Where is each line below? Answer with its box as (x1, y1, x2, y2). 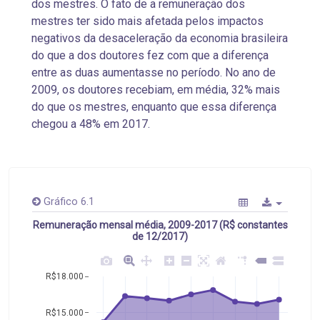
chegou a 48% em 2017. (31, 117, 150, 131)
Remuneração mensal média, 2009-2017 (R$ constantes (32, 219, 288, 231)
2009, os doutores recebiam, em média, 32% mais (31, 83, 280, 96)
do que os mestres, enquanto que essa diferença (31, 100, 276, 114)
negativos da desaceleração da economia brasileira (31, 31, 288, 45)
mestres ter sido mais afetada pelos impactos (31, 14, 264, 28)
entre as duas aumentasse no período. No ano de (31, 66, 276, 79)
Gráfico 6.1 (44, 196, 94, 208)
